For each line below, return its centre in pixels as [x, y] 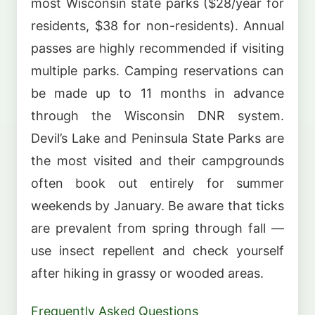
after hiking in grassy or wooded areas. [147, 274]
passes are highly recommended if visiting [157, 49]
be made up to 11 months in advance [157, 94]
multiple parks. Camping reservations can [157, 71]
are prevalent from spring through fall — [157, 229]
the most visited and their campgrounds [157, 161]
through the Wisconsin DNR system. [157, 116]
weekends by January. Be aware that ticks [157, 206]
